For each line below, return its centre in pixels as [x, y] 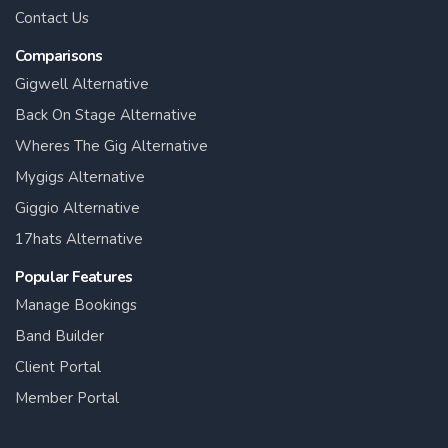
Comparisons [59, 55]
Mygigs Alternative [80, 176]
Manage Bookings [76, 304]
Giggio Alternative [77, 207]
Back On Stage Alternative [106, 114]
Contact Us [52, 17]
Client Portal [58, 366]
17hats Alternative [79, 238]
